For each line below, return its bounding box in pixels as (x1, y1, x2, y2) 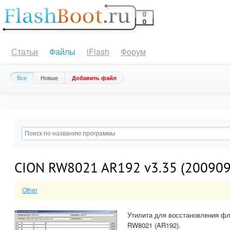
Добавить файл (72, 74, 117, 82)
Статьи (11, 46, 38, 57)
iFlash (87, 46, 109, 57)
